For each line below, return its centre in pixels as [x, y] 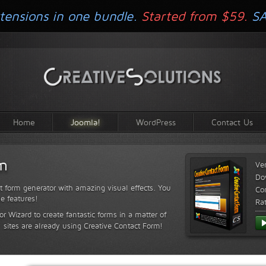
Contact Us [232, 122]
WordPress [156, 122]
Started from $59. [194, 16]
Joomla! [85, 122]
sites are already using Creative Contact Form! [82, 226]
